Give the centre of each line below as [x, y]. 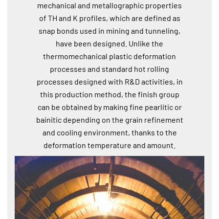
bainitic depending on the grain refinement [109, 119]
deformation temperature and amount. [109, 145]
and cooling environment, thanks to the [109, 132]
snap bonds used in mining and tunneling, [109, 30]
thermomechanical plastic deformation [109, 56]
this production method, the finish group [109, 94]
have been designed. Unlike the [109, 43]
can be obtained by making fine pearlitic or [109, 107]
